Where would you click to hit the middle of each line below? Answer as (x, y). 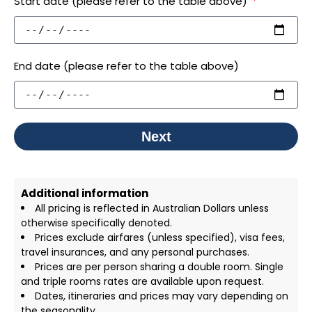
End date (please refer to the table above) (126, 66)
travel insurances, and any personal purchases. (135, 252)
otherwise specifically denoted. (96, 223)
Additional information (85, 194)
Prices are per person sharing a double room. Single (159, 267)
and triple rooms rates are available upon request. (142, 282)
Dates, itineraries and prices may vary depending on (162, 296)
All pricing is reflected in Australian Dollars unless (152, 209)
